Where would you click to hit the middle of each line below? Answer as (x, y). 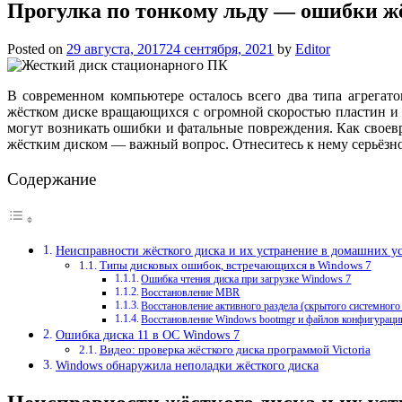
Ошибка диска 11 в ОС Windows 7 (147, 335)
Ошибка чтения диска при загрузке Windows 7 (246, 280)
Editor (313, 48)
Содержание (52, 179)
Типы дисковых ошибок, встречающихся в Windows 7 (235, 266)
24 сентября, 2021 (220, 48)
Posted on (37, 48)
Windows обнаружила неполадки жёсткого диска (187, 366)
